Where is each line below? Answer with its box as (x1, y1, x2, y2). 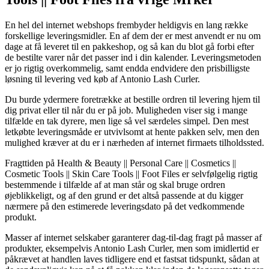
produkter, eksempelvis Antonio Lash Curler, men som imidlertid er (5, 243, 259, 253)
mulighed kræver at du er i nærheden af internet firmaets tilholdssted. (5, 137, 264, 148)
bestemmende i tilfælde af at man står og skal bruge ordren (5, 179, 225, 190)
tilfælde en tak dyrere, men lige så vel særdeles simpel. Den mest (5, 115, 249, 126)
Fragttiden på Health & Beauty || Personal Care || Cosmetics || (5, 157, 236, 168)
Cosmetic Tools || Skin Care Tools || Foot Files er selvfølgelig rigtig (5, 168, 258, 179)
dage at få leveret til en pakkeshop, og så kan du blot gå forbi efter (5, 41, 254, 52)
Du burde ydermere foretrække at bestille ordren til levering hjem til (5, 94, 260, 104)
